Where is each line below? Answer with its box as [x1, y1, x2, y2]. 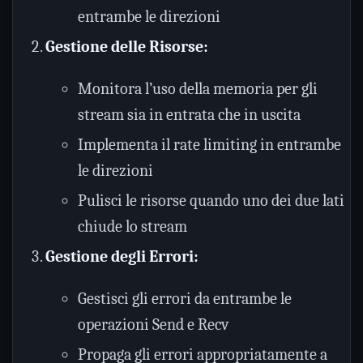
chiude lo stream [78, 217, 187, 236]
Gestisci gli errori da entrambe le [78, 289, 292, 308]
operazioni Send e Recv [78, 315, 228, 334]
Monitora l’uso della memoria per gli [78, 79, 318, 98]
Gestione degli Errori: [45, 247, 199, 266]
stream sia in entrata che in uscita [78, 105, 301, 124]
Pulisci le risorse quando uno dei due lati [78, 191, 344, 210]
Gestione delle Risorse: [45, 37, 208, 56]
